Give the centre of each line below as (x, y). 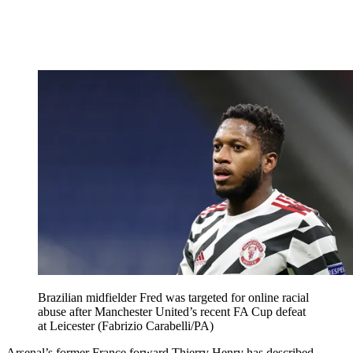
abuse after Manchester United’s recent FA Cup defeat (172, 312)
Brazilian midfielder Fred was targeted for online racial (173, 298)
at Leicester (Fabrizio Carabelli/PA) (126, 326)
